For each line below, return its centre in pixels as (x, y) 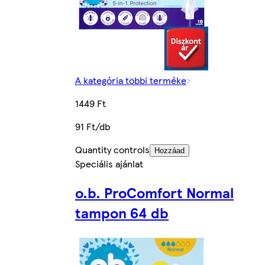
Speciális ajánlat (109, 164)
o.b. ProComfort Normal (154, 193)
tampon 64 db (122, 213)
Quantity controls (112, 150)
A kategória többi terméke (131, 80)
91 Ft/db (93, 127)
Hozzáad (169, 151)
